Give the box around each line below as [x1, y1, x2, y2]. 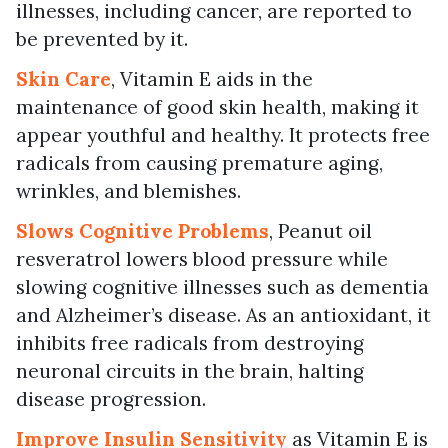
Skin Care [16, 66, 111, 91]
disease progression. [16, 386, 206, 411]
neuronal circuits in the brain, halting [16, 358, 364, 383]
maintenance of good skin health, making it [16, 94, 419, 119]
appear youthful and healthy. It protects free [16, 122, 430, 147]
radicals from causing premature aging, [16, 150, 383, 175]
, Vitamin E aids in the [111, 66, 313, 91]
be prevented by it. [16, 26, 188, 51]
